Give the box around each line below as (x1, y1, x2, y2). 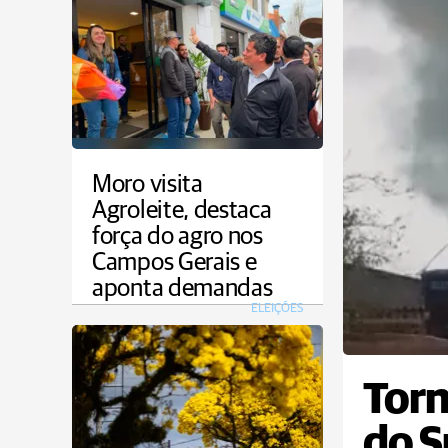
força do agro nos (92, 224, 263, 249)
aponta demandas (92, 276, 273, 301)
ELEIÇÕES (251, 302, 304, 315)
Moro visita (92, 172, 203, 197)
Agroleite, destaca (92, 198, 272, 223)
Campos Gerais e (92, 250, 257, 275)
